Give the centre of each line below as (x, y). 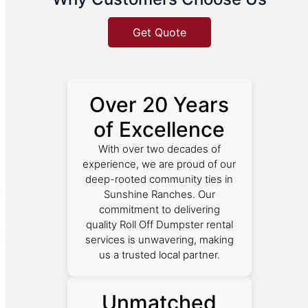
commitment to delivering (159, 210)
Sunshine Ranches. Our (159, 195)
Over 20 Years (159, 105)
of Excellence (159, 130)
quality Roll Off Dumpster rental (159, 225)
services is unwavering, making (159, 240)
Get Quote (159, 33)
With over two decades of (159, 149)
